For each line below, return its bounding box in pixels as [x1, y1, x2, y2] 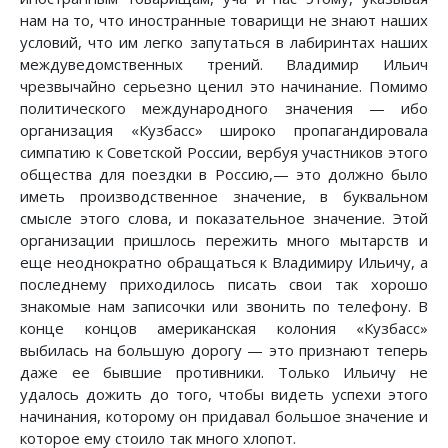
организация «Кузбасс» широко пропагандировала [20, 120, 428, 141]
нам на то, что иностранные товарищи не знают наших [20, 10, 428, 31]
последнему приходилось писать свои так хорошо [20, 274, 428, 295]
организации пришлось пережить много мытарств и [20, 230, 428, 251]
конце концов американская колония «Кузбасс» [20, 318, 428, 339]
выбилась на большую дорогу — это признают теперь [20, 340, 428, 361]
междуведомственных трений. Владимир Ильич [20, 54, 428, 75]
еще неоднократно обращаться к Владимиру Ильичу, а [20, 252, 428, 273]
